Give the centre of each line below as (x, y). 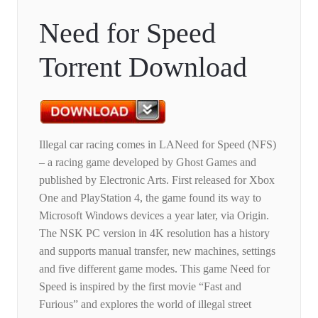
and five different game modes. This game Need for (154, 269)
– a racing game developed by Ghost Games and (148, 163)
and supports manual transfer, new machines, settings (157, 251)
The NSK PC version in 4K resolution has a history (154, 234)
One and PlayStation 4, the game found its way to (150, 198)
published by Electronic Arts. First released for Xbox (157, 180)
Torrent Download (143, 67)
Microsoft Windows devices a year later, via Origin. (154, 216)
